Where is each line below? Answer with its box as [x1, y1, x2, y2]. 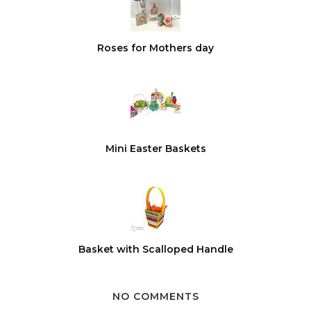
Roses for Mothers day [97, 41, 214, 54]
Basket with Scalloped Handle [78, 242, 233, 255]
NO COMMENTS [112, 289, 199, 303]
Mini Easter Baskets [105, 142, 206, 155]
